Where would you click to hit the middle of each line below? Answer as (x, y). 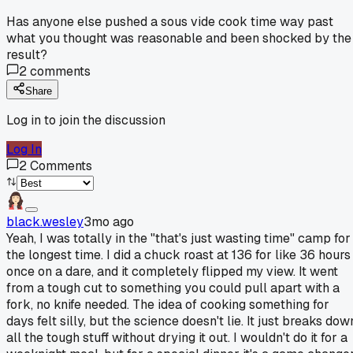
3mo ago (109, 221)
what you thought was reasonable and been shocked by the (179, 38)
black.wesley (45, 221)
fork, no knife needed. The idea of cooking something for (168, 304)
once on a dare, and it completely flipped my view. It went (172, 271)
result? (27, 54)
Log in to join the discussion (86, 120)
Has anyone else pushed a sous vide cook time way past (170, 21)
